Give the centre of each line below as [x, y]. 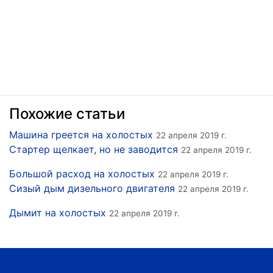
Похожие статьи [67, 113]
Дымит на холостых [58, 212]
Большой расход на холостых [82, 173]
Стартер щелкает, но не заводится [94, 149]
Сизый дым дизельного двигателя [92, 188]
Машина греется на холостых [81, 134]
